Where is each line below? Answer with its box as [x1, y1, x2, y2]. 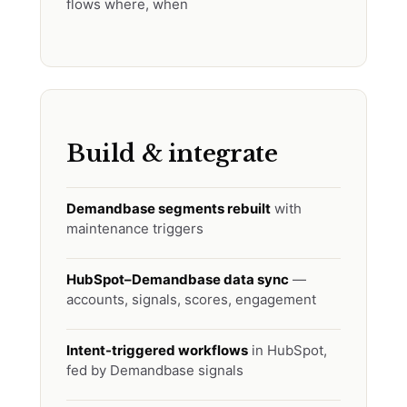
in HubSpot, [248, 342, 327, 359]
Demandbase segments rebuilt [66, 200, 271, 217]
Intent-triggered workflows [66, 342, 248, 359]
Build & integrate [66, 139, 278, 168]
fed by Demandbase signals [66, 362, 243, 379]
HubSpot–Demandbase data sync [66, 271, 289, 288]
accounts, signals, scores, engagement [66, 291, 316, 308]
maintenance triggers [66, 220, 203, 237]
